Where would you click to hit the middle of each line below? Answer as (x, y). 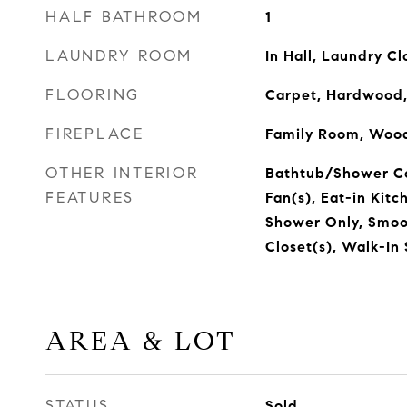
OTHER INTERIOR (122, 173)
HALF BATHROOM (124, 17)
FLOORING (93, 95)
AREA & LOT (141, 341)
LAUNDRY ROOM (119, 56)
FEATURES (90, 198)
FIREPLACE (95, 134)
